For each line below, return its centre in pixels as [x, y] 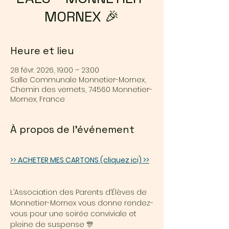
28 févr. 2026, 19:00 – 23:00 [55, 70]
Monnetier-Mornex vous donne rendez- [82, 203]
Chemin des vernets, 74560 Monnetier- [81, 90]
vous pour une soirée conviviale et [74, 214]
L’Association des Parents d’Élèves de [79, 192]
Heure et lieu [42, 51]
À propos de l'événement [72, 130]
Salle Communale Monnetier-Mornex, [78, 80]
